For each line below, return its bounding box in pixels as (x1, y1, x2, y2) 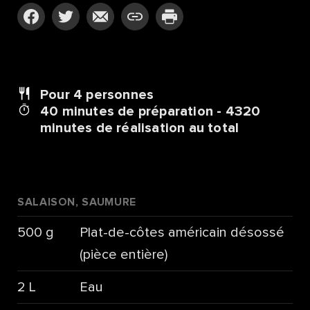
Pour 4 (40, 88, 86, 102)
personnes (86, 88, 154, 102)
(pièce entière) (79, 247, 167, 262)
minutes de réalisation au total (40, 121, 239, 136)
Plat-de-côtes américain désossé (79, 225, 284, 239)
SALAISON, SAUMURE (17, 196, 136, 208)
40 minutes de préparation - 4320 (40, 104, 261, 119)
